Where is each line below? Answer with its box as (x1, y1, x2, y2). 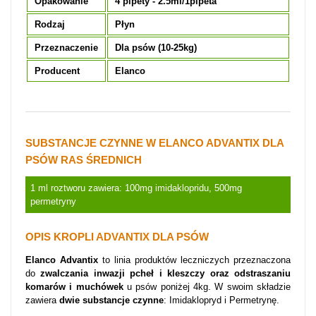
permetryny (30, 196, 76, 207)
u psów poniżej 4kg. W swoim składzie (123, 281, 291, 292)
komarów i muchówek (25, 281, 123, 292)
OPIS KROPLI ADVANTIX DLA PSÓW (25, 231, 209, 243)
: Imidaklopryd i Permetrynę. (164, 295, 279, 305)
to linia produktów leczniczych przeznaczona (102, 255, 291, 265)
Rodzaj (35, 19, 65, 30)
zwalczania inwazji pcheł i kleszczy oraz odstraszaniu (40, 268, 291, 279)
